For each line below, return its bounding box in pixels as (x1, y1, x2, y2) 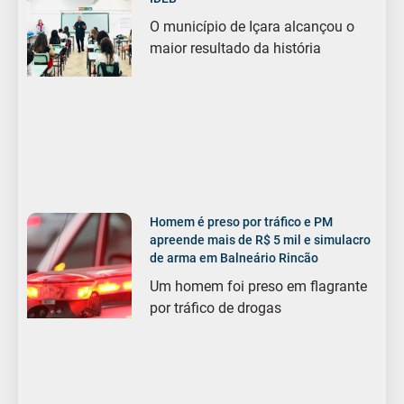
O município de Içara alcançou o (150, 18, 355, 36)
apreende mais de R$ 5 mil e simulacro (150, 233, 372, 248)
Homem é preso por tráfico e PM (150, 215, 334, 230)
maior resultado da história (150, 40, 322, 58)
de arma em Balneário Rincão (150, 251, 319, 266)
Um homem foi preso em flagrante (150, 278, 368, 296)
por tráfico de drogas (150, 299, 282, 317)
